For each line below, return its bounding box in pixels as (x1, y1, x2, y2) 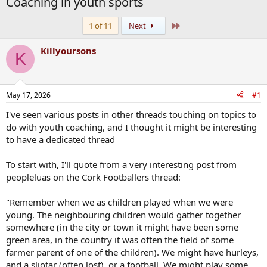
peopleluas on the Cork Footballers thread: (6, 170, 181, 183)
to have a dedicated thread (6, 133, 115, 145)
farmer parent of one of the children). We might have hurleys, (6, 246, 259, 258)
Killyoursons (41, 45, 96, 57)
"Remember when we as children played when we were (6, 195, 233, 208)
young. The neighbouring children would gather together (6, 208, 241, 221)
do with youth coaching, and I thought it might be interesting (6, 120, 257, 133)
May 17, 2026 (6, 89, 51, 100)
